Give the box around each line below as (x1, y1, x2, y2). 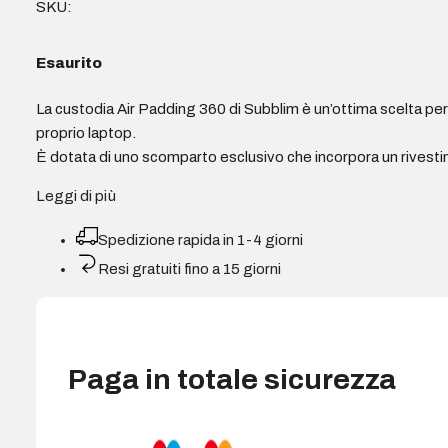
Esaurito (36, 55, 103, 71)
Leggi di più (36, 188, 116, 205)
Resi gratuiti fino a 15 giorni (98, 261, 282, 278)
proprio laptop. (36, 125, 137, 142)
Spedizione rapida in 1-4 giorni (98, 232, 304, 249)
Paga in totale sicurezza (68, 364, 397, 396)
